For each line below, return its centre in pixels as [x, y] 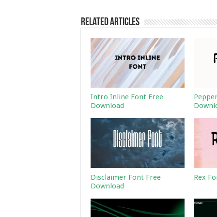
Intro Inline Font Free [127, 97]
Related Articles [110, 22]
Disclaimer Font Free [126, 178]
